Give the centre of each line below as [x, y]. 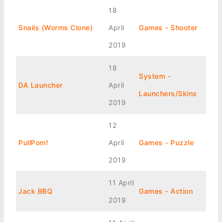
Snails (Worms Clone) [55, 28]
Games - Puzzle [166, 142]
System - [155, 76]
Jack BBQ [35, 191]
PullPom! [33, 142]
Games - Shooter [168, 28]
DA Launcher [41, 85]
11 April [121, 183]
